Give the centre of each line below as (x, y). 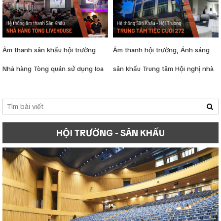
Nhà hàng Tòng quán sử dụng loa (53, 69)
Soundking (19, 107)
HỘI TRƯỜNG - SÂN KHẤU (110, 133)
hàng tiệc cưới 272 (142, 88)
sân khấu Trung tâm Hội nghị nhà (163, 69)
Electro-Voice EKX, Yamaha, (45, 88)
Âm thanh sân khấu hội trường (49, 50)
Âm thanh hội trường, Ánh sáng (161, 50)
